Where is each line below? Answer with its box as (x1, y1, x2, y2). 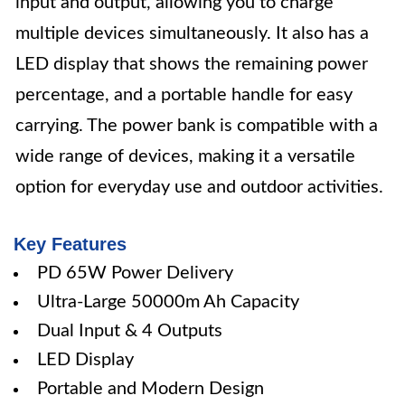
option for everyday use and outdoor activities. (15, 178, 383, 196)
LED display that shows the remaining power (15, 55, 368, 73)
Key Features (14, 234, 127, 254)
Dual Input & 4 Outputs (37, 322, 222, 340)
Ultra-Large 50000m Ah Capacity (37, 293, 299, 311)
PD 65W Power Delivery (37, 264, 233, 282)
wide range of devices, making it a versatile (15, 147, 355, 165)
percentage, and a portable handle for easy (15, 86, 353, 104)
